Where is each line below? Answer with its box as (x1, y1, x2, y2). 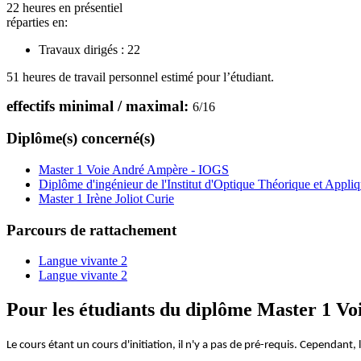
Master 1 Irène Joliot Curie (39, 191, 174, 205)
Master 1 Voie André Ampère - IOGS (39, 162, 229, 176)
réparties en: (6, 15, 68, 29)
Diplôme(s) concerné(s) (6, 130, 155, 147)
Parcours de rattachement (6, 221, 176, 239)
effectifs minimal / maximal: (6, 97, 193, 114)
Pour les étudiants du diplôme (6, 299, 257, 321)
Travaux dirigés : (39, 42, 124, 56)
